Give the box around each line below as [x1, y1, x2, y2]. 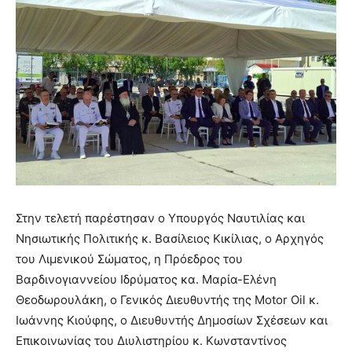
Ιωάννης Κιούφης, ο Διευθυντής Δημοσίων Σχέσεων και [16, 313, 328, 328]
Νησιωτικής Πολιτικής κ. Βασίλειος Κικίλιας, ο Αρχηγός [16, 231, 324, 247]
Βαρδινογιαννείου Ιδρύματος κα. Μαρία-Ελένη [16, 272, 277, 288]
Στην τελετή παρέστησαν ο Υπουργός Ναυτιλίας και [16, 211, 305, 226]
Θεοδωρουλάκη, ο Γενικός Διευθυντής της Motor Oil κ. [16, 292, 319, 308]
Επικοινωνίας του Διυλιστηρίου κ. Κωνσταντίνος [16, 333, 287, 349]
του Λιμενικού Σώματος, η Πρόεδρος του [16, 251, 243, 267]
